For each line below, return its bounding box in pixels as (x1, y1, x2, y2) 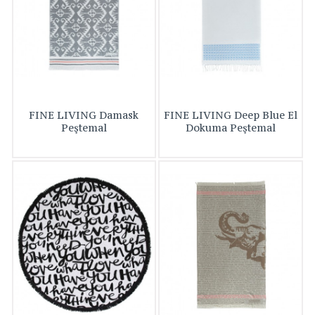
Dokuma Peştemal (186, 121, 276, 135)
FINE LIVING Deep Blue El (164, 108, 298, 122)
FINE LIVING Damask (29, 108, 139, 122)
